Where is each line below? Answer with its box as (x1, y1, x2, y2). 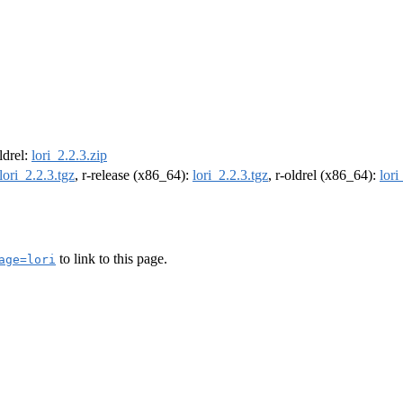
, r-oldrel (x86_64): (268, 167, 380, 184)
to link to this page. (56, 250, 167, 266)
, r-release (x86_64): (75, 167, 193, 184)
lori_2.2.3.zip (31, 148, 107, 164)
